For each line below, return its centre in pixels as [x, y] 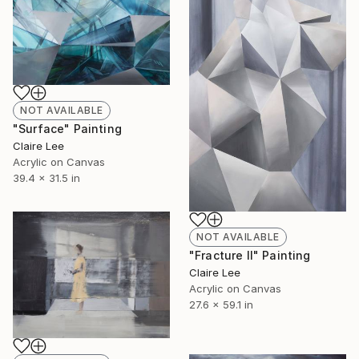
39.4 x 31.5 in [46, 178]
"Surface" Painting [67, 129]
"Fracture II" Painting [250, 256]
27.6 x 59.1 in [221, 305]
